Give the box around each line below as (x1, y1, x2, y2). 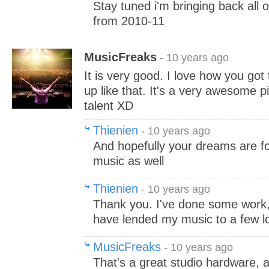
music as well (93, 154, 164, 168)
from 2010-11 (93, 14, 165, 28)
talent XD (84, 99, 133, 112)
